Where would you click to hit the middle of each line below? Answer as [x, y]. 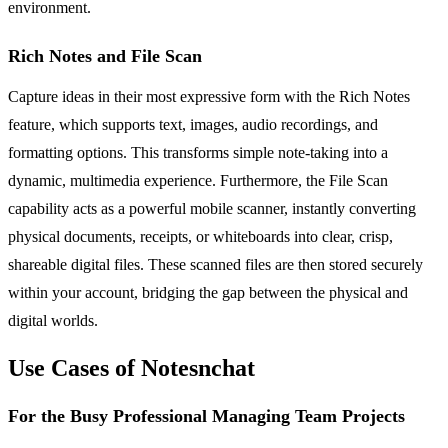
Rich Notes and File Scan [105, 55]
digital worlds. [53, 320]
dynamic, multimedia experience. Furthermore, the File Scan [198, 180]
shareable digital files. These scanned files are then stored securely [215, 264]
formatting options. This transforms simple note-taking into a [198, 152]
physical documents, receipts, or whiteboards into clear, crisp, [200, 236]
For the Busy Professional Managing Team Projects [206, 415]
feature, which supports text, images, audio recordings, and [193, 124]
